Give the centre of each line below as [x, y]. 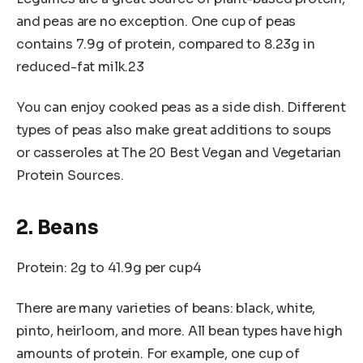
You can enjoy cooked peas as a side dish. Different [181, 107]
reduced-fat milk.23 [80, 67]
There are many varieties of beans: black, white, [166, 308]
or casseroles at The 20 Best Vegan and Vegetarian [179, 152]
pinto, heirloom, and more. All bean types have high [179, 331]
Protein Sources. [70, 175]
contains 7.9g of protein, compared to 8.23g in [166, 45]
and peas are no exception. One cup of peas [156, 22]
